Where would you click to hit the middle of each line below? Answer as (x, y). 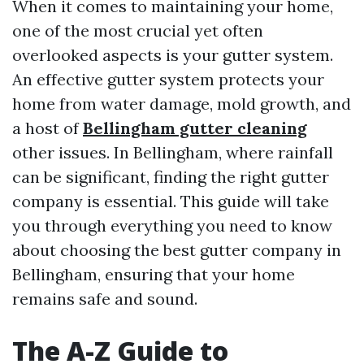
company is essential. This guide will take (171, 201)
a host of (48, 128)
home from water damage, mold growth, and (182, 104)
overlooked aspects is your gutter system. (173, 55)
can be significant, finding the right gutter (171, 177)
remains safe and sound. (105, 299)
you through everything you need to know (172, 225)
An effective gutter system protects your (168, 79)
